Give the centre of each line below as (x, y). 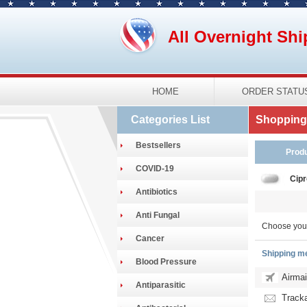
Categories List (170, 120)
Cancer (150, 238)
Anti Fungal (157, 215)
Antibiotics (156, 192)
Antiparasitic (160, 285)
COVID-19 (155, 169)
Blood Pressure (166, 262)
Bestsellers (158, 145)
